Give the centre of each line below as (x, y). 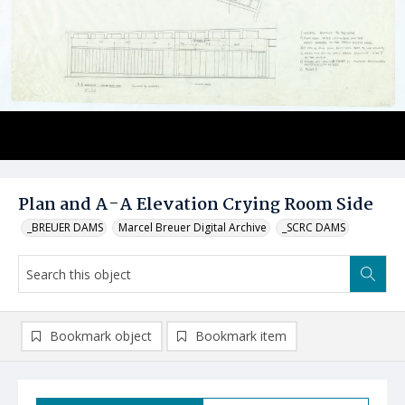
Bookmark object (101, 336)
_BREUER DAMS (65, 227)
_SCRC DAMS (314, 227)
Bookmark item (241, 336)
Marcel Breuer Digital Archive (193, 227)
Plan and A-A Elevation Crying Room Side (196, 205)
